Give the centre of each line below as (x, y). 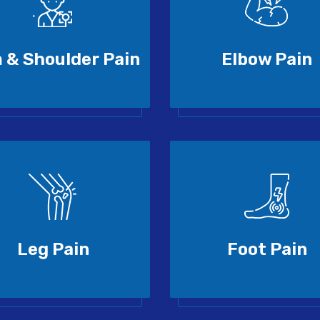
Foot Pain (267, 250)
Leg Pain (53, 250)
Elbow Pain (267, 60)
